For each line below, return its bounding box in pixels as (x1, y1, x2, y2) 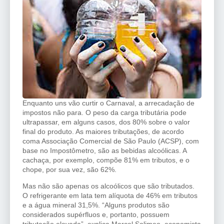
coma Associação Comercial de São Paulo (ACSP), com (22, 136, 199, 145)
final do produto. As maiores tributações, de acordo (22, 127, 184, 135)
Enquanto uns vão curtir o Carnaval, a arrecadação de (22, 98, 194, 107)
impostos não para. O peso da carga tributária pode (22, 108, 186, 116)
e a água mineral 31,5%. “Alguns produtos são (22, 201, 169, 209)
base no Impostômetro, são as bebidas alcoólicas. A (22, 146, 186, 154)
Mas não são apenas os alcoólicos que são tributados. (22, 182, 194, 190)
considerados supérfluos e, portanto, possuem (22, 210, 169, 219)
